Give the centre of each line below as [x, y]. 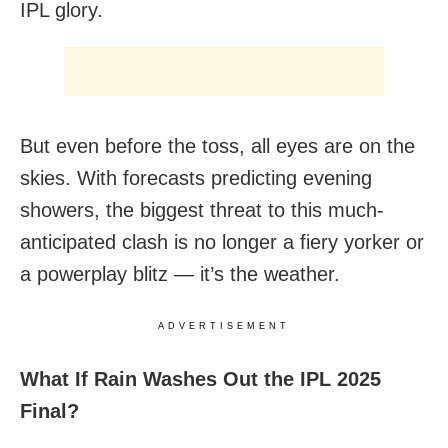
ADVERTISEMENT [224, 326]
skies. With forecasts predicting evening [196, 178]
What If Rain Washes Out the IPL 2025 [200, 379]
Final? [49, 411]
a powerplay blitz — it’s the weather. [180, 274]
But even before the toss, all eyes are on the [217, 146]
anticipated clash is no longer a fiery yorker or [222, 242]
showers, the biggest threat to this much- [202, 210]
